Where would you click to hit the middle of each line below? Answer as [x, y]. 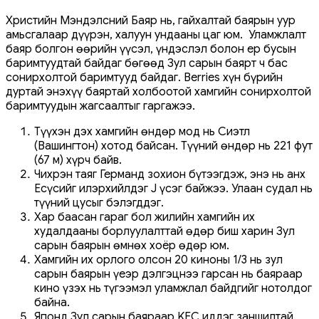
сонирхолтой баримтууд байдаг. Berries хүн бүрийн [144, 77]
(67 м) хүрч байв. [78, 160]
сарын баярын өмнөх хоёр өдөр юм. [132, 245]
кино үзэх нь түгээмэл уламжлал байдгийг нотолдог [173, 288]
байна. [52, 302]
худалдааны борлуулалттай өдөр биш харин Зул [164, 231]
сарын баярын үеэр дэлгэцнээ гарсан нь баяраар [168, 274]
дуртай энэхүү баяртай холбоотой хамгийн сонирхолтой [158, 91]
